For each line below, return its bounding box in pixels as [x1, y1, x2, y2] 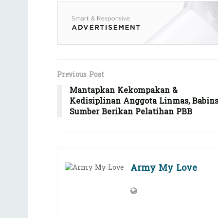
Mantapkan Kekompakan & [70, 83, 178, 98]
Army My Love [130, 160, 197, 177]
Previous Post [57, 69, 104, 81]
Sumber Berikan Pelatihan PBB [70, 105, 192, 119]
